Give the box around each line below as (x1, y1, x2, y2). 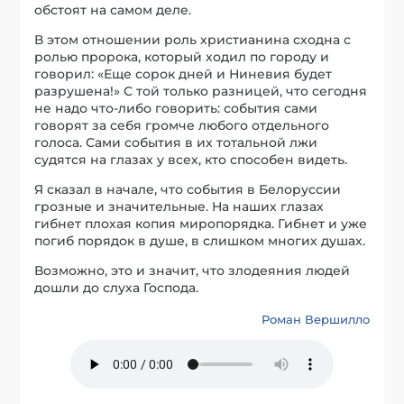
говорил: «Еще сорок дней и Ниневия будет (34, 66, 333, 83)
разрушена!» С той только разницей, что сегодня (34, 83, 368, 100)
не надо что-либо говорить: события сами (34, 100, 318, 117)
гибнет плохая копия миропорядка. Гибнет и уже (34, 216, 368, 233)
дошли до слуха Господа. (34, 280, 199, 297)
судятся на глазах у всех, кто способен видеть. (34, 151, 348, 169)
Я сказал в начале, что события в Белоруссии (34, 181, 342, 198)
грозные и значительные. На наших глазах (34, 198, 325, 216)
